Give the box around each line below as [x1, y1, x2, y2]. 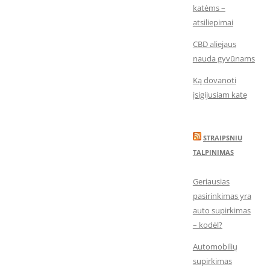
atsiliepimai [192, 17, 233, 28]
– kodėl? [192, 219, 222, 230]
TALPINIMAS [192, 148, 234, 157]
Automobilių [192, 241, 237, 252]
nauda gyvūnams [192, 53, 255, 64]
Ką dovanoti [192, 75, 236, 86]
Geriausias [192, 176, 230, 187]
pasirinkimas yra [192, 190, 251, 201]
